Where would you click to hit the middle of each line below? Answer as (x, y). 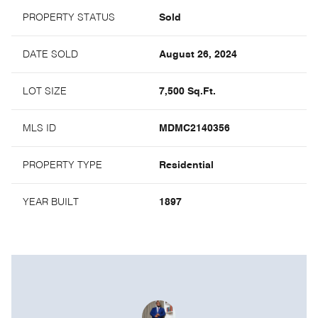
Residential (186, 166)
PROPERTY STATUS (69, 18)
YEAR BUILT (51, 203)
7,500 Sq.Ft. (187, 92)
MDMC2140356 (194, 129)
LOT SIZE (45, 92)
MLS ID (39, 129)
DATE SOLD (50, 55)
